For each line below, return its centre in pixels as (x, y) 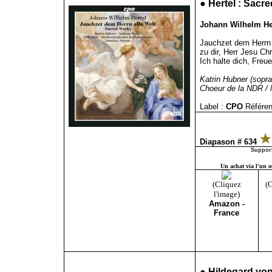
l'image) (226, 194)
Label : (211, 107)
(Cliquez (226, 184)
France (226, 213)
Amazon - (226, 204)
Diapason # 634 (229, 142)
